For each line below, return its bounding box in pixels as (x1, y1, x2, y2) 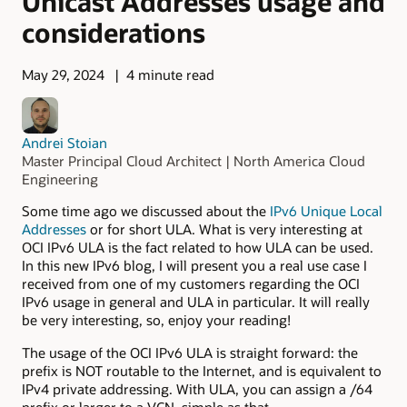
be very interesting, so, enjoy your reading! (22, 310, 291, 329)
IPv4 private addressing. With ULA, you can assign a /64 (22, 380, 372, 399)
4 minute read (125, 65, 214, 84)
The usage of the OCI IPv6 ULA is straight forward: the (22, 343, 358, 362)
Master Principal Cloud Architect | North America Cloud (22, 151, 365, 170)
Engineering (22, 169, 98, 188)
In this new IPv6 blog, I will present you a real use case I (22, 255, 367, 274)
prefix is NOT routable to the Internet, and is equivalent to (22, 362, 382, 381)
